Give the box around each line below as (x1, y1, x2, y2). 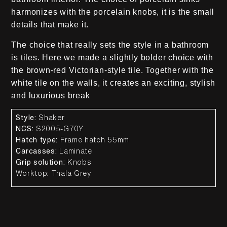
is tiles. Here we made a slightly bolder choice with (11, 53, 214, 62)
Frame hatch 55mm (58, 136, 130, 144)
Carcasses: (16, 147, 57, 155)
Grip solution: (16, 159, 65, 166)
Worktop (16, 170, 48, 177)
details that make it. (11, 20, 89, 29)
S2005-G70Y (33, 125, 84, 133)
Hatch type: (16, 136, 58, 144)
